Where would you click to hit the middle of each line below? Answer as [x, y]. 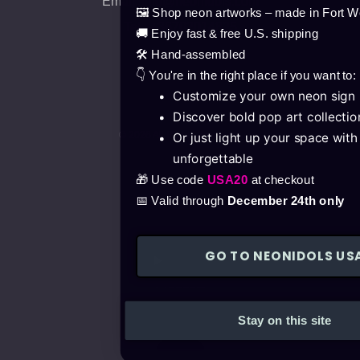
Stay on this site [285, 320]
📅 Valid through [182, 200]
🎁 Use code [172, 180]
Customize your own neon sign [264, 96]
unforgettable [213, 158]
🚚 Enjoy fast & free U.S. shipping [227, 33]
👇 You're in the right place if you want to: [246, 75]
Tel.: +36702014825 [180, 27]
